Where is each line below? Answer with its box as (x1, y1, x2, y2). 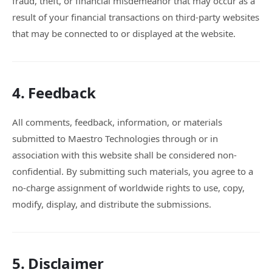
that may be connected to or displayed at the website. (12, 27, 236, 39)
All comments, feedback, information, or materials (12, 116, 222, 128)
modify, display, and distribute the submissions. (12, 198, 211, 210)
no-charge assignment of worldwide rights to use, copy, (12, 182, 245, 194)
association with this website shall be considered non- (12, 149, 237, 161)
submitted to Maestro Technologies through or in (12, 132, 218, 144)
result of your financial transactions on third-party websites (12, 11, 259, 23)
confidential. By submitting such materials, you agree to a (12, 165, 253, 177)
